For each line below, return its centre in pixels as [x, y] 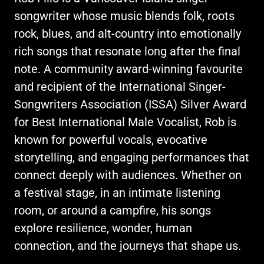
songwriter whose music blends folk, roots [124, 16]
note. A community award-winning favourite [128, 69]
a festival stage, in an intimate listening [117, 192]
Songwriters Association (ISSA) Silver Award [130, 104]
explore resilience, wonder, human [103, 228]
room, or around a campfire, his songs [113, 210]
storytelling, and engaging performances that [132, 157]
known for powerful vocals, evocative [111, 139]
